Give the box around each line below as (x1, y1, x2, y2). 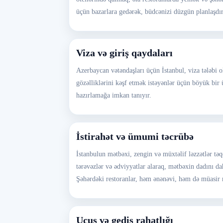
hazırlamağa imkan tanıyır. (76, 92, 151, 99)
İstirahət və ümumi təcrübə (76, 131, 194, 142)
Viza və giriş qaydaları (76, 47, 173, 58)
